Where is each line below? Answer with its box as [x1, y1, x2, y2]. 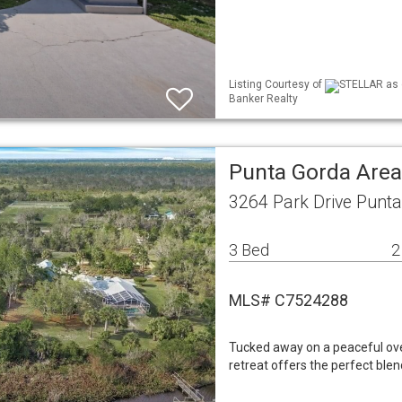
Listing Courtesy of [229, 78, 325, 92]
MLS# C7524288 [229, 291, 348, 310]
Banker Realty [229, 92, 298, 105]
